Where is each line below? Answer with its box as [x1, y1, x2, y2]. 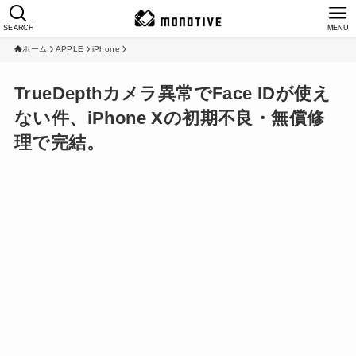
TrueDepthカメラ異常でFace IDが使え [14, 83, 331, 103]
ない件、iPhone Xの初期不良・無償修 [14, 108, 325, 128]
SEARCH [3, 23, 33, 32]
